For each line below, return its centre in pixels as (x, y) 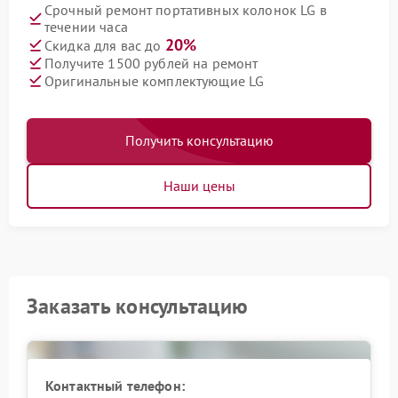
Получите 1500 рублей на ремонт (151, 63)
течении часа (86, 27)
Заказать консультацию (138, 306)
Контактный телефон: (115, 386)
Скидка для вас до (105, 45)
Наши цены (199, 186)
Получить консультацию (199, 140)
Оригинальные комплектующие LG (155, 80)
